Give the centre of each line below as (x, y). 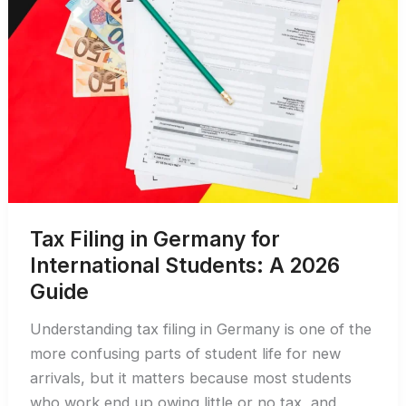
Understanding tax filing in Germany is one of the (201, 329)
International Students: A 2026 (185, 266)
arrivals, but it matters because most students (191, 377)
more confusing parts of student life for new (186, 353)
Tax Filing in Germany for (155, 239)
